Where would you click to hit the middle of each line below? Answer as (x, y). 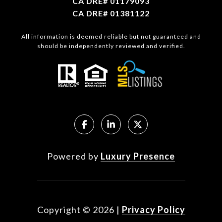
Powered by (74, 156)
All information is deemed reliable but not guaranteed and (111, 37)
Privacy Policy (153, 209)
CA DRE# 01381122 (111, 13)
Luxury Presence (138, 156)
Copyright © (64, 209)
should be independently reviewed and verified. (111, 46)
